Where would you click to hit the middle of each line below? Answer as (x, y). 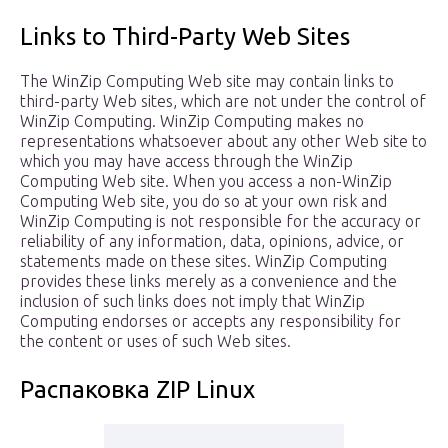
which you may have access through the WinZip (186, 161)
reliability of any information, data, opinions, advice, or (212, 241)
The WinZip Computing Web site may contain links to (207, 81)
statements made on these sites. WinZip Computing (203, 261)
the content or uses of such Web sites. (155, 341)
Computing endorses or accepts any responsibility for (210, 321)
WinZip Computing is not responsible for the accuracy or (220, 221)
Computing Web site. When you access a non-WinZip (206, 181)
